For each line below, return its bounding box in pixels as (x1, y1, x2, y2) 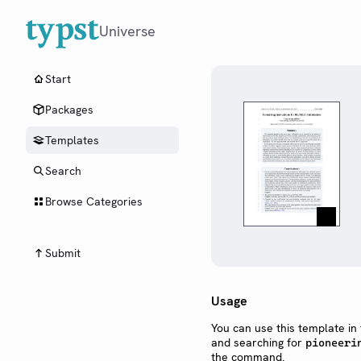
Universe (99, 22, 156, 40)
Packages (45, 102, 93, 117)
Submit (45, 246, 81, 260)
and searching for (211, 334, 305, 350)
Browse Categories (45, 194, 143, 209)
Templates (45, 133, 99, 147)
